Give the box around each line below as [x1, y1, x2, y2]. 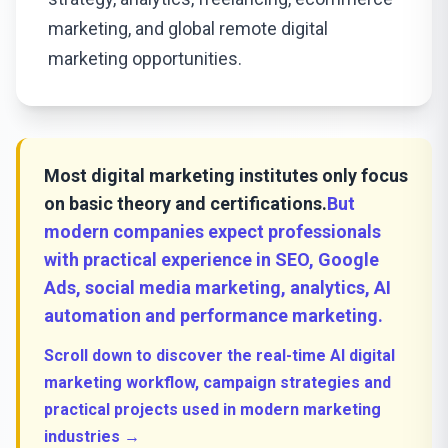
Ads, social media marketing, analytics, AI [44, 277, 391, 298]
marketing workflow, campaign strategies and [44, 373, 391, 392]
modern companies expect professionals [44, 221, 381, 242]
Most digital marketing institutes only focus [44, 165, 408, 186]
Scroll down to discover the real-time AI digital [44, 346, 395, 365]
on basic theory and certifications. [44, 193, 327, 214]
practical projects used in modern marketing [44, 400, 381, 419]
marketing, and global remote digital [48, 18, 328, 39]
